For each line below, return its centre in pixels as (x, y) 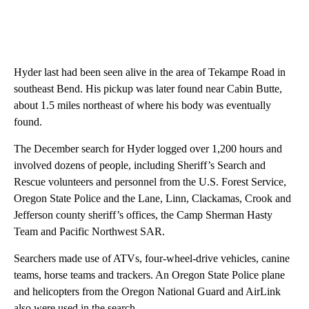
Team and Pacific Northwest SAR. (89, 232)
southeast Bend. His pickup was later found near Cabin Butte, (148, 89)
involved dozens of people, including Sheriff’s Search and (140, 166)
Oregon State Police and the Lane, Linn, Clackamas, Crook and (152, 199)
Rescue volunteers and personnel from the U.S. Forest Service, (150, 182)
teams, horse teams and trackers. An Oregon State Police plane (149, 275)
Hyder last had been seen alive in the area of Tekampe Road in (150, 72)
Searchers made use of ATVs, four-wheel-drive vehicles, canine (152, 259)
